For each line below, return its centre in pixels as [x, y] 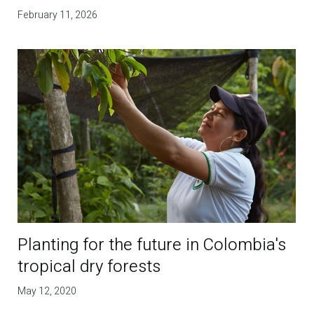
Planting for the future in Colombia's [152, 245]
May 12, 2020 [47, 292]
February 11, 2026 [58, 15]
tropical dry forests [89, 267]
